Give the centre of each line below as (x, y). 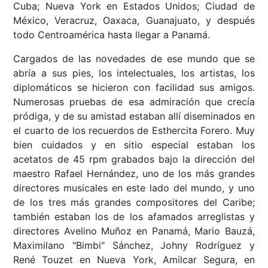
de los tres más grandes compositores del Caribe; (134, 202)
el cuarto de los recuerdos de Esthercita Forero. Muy (134, 131)
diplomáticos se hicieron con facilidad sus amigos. (134, 88)
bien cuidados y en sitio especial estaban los (134, 145)
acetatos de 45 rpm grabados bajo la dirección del (134, 159)
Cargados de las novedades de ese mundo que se (134, 59)
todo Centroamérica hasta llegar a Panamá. (112, 35)
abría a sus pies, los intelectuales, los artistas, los (134, 73)
